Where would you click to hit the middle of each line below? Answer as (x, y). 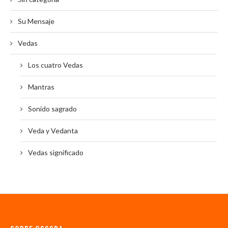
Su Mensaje (36, 21)
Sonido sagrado (52, 109)
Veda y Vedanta (53, 131)
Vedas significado (56, 153)
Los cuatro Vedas (55, 65)
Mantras (41, 87)
